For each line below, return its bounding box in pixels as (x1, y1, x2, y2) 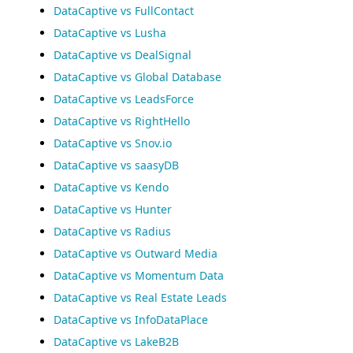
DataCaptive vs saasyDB (54, 158, 179, 173)
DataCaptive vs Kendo (54, 180, 169, 195)
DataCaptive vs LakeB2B (54, 334, 179, 349)
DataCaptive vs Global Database (54, 69, 221, 84)
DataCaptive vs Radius (54, 224, 171, 239)
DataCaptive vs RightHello (54, 113, 190, 128)
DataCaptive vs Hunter (54, 202, 172, 217)
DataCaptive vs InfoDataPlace (54, 312, 208, 327)
